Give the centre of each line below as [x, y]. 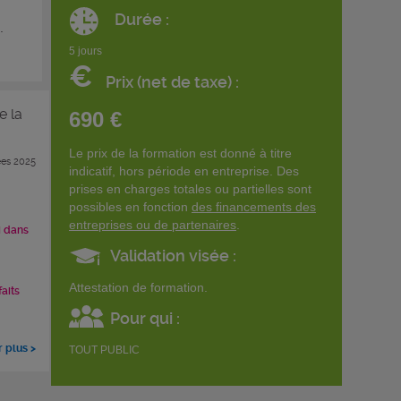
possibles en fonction [130, 206]
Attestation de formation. [138, 287]
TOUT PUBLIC [104, 350]
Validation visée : [173, 255]
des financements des [254, 206]
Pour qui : [145, 318]
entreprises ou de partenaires [153, 224]
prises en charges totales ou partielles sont [190, 188]
